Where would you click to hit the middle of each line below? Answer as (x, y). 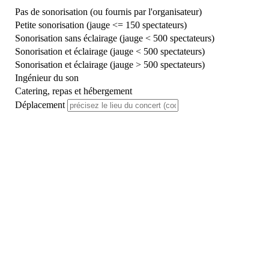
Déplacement (41, 105)
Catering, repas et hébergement (74, 91)
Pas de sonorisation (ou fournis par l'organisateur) (108, 12)
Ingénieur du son (47, 78)
